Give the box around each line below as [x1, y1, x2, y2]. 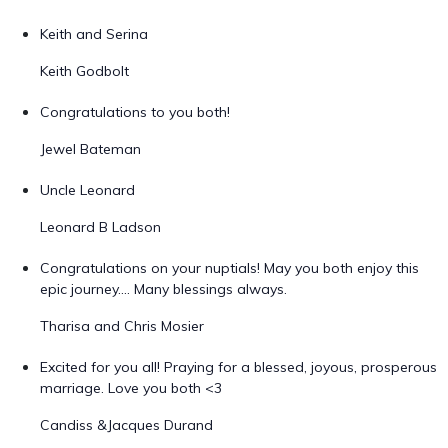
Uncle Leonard [40, 181, 135, 199]
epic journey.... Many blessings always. [40, 280, 287, 298]
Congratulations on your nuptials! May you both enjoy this [40, 259, 419, 277]
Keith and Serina [40, 25, 148, 43]
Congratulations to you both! [40, 103, 230, 121]
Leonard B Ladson [40, 218, 161, 236]
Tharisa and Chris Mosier [40, 317, 204, 335]
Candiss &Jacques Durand [40, 416, 213, 434]
